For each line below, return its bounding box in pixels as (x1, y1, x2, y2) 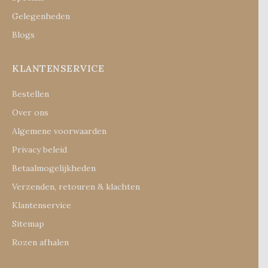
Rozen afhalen (12, 237, 69, 248)
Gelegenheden (12, 11, 70, 22)
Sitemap (12, 218, 44, 229)
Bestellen (12, 89, 49, 99)
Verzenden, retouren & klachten (12, 181, 140, 192)
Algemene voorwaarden (12, 126, 106, 136)
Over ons (12, 107, 48, 118)
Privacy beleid (12, 144, 67, 155)
